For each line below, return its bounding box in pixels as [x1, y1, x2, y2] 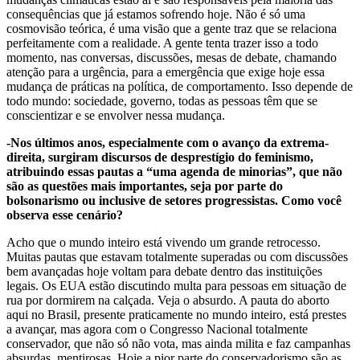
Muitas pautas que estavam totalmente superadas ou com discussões [6, 249, 348, 264]
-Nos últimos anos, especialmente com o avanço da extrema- [6, 135, 329, 149]
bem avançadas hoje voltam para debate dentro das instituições [6, 264, 322, 278]
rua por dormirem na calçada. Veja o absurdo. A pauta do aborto [6, 292, 329, 307]
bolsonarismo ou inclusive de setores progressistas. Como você [6, 193, 342, 207]
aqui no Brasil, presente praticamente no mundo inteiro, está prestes [6, 307, 346, 321]
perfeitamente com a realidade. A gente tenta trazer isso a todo [6, 35, 318, 50]
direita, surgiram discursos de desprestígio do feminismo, [6, 149, 313, 164]
